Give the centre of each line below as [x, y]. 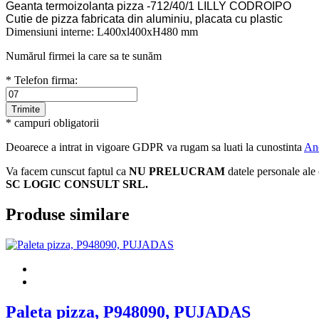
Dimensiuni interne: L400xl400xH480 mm [102, 32]
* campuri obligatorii [52, 123]
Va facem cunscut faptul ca [67, 172]
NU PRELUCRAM [177, 172]
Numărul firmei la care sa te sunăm [84, 56]
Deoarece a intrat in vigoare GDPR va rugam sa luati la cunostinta [155, 147]
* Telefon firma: [42, 80]
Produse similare [68, 215]
